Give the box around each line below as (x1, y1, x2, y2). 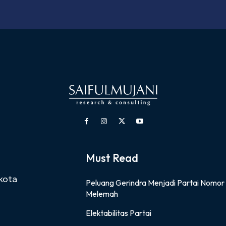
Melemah (85, 188, 118, 199)
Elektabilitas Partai (85, 207, 151, 218)
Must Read (85, 150, 138, 165)
